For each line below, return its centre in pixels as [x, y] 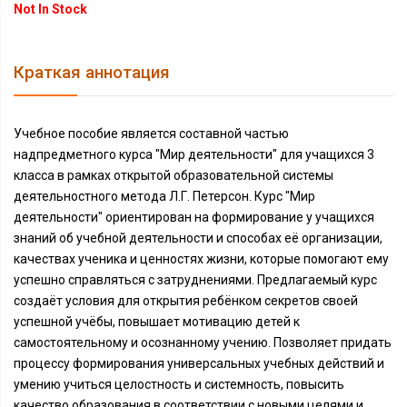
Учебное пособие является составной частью [151, 134]
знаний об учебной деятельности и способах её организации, [198, 238]
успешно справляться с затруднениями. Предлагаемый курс [195, 280]
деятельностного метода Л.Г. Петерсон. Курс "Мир [164, 197]
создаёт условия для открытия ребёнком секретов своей [186, 301]
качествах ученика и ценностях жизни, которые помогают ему [201, 259]
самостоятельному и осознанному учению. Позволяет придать [203, 343]
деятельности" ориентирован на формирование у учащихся [194, 218]
